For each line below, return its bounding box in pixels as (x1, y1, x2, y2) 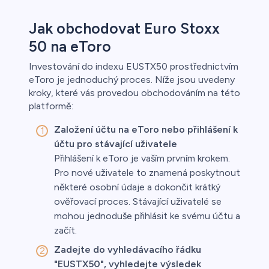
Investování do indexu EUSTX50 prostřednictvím (29, 61, 238, 73)
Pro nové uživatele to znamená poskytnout (54, 167, 240, 179)
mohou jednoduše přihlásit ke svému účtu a (54, 210, 240, 222)
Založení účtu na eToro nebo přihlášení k (54, 124, 238, 136)
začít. (54, 225, 77, 237)
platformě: (29, 100, 73, 112)
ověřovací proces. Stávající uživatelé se (54, 196, 222, 208)
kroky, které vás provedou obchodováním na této (29, 87, 240, 99)
